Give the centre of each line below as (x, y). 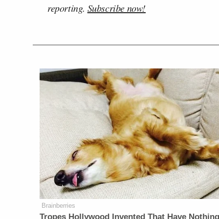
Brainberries (59, 206)
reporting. (67, 8)
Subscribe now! (117, 8)
